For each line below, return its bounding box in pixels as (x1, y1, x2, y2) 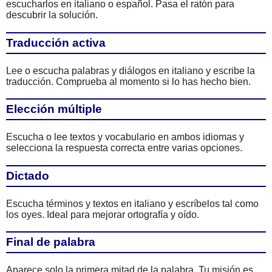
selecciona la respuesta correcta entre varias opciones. (6, 143, 242, 154)
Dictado (6, 169, 49, 182)
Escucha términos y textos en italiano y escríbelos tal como (6, 198, 259, 209)
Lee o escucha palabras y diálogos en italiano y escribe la (6, 65, 255, 76)
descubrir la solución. (6, 10, 98, 21)
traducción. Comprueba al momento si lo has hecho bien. (6, 76, 251, 87)
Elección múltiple (6, 103, 102, 116)
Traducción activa (6, 36, 106, 49)
